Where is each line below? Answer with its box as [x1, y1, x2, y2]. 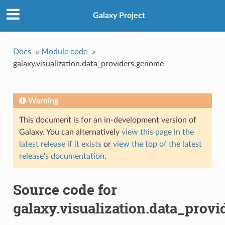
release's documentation [19, 152, 104, 160]
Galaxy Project [93, 12, 145, 20]
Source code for [13, 180, 117, 199]
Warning [28, 96, 58, 105]
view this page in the [121, 128, 194, 136]
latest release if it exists [19, 140, 101, 148]
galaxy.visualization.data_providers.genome [13, 59, 164, 68]
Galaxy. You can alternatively [19, 128, 122, 136]
